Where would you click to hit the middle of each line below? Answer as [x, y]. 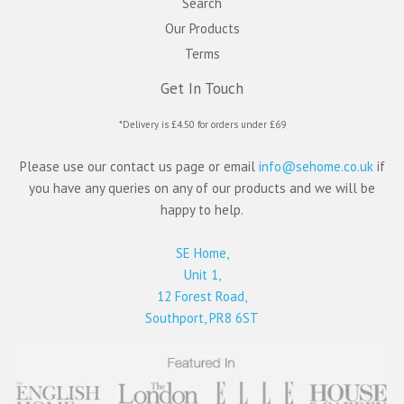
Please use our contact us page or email [139, 166]
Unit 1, [202, 274]
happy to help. [202, 209]
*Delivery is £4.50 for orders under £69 [202, 124]
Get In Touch [202, 88]
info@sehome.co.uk [316, 166]
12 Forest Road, [202, 296]
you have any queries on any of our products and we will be [202, 188]
